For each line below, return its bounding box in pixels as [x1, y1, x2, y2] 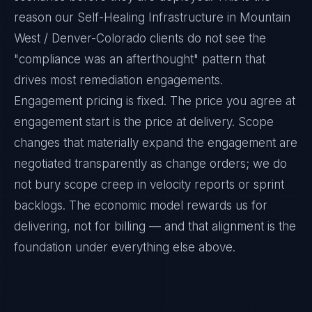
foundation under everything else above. [14, 240, 235, 254]
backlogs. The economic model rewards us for [14, 198, 267, 212]
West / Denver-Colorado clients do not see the [14, 31, 266, 45]
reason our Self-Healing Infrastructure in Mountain [14, 10, 290, 24]
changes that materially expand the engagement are [14, 136, 297, 150]
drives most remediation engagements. [14, 73, 223, 87]
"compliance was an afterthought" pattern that [14, 52, 265, 66]
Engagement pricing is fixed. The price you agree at [14, 94, 295, 108]
